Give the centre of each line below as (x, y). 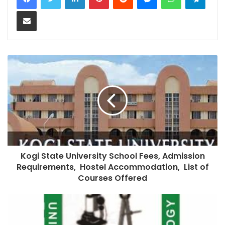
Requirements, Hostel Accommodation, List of (113, 167)
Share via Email (44, 10)
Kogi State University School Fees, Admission (113, 156)
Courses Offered (113, 178)
